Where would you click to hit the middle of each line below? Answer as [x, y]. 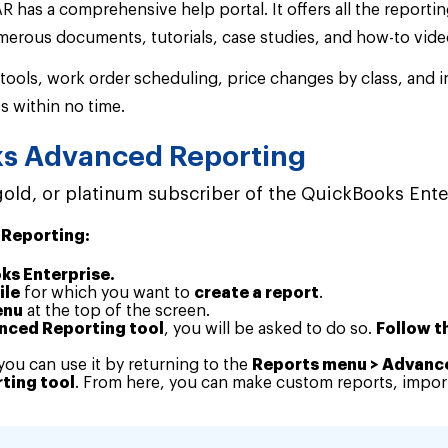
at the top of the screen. [116, 310]
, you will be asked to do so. [270, 328]
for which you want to [107, 292]
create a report [256, 292]
